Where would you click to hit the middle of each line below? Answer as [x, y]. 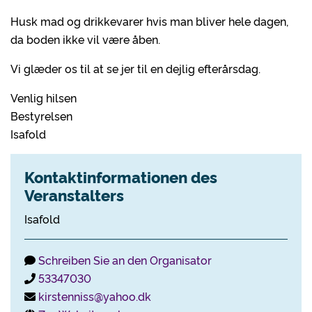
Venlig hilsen [44, 97]
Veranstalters [74, 195]
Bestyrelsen [41, 116]
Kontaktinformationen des [121, 177]
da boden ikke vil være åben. [85, 39]
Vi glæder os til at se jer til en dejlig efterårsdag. [135, 68]
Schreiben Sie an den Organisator [125, 260]
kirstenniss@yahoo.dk [95, 296]
